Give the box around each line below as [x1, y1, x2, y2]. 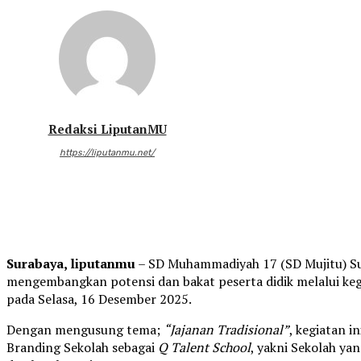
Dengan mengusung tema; [6, 321, 164, 339]
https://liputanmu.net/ [60, 147, 155, 159]
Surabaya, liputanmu [6, 255, 135, 273]
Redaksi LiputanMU [48, 121, 167, 138]
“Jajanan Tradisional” [164, 321, 289, 339]
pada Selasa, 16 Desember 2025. [6, 290, 192, 309]
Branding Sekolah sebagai [6, 338, 158, 357]
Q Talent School [158, 338, 251, 357]
